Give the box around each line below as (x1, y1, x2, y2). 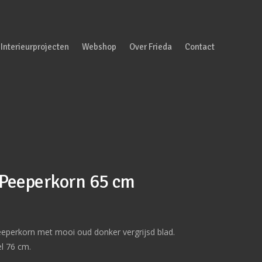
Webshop (82, 42, 117, 52)
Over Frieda (129, 42, 173, 52)
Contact (185, 42, 215, 52)
